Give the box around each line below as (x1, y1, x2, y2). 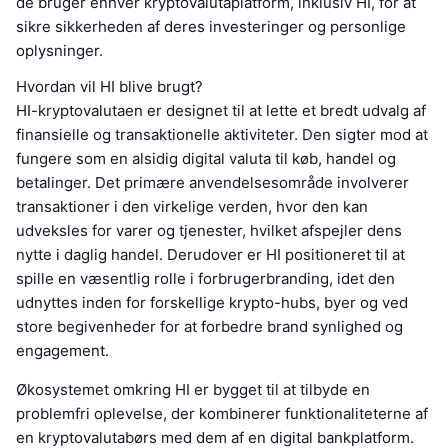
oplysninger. (16, 41, 103, 61)
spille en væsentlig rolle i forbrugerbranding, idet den (16, 269, 395, 289)
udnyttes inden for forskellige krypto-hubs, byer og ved (16, 293, 408, 313)
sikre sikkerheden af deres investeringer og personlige (16, 17, 406, 37)
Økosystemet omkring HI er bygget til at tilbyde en (16, 380, 370, 400)
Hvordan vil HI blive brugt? (16, 77, 203, 97)
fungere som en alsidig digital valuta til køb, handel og (16, 149, 396, 169)
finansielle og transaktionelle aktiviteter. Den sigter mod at (16, 125, 428, 145)
